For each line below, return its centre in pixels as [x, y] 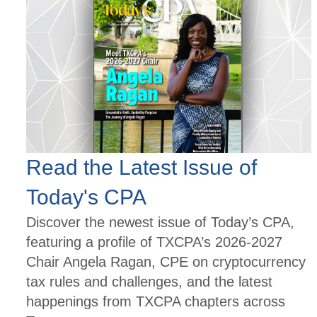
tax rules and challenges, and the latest [149, 282]
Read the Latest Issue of [142, 168]
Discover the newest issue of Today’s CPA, [160, 223]
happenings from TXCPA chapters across [156, 302]
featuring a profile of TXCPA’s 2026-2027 [154, 242]
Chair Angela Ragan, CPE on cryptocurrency [166, 262]
